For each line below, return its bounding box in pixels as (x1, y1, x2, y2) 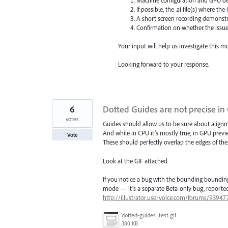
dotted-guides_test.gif (122, 211, 176, 219)
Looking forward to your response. (118, 60, 209, 69)
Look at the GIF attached (103, 156, 167, 165)
